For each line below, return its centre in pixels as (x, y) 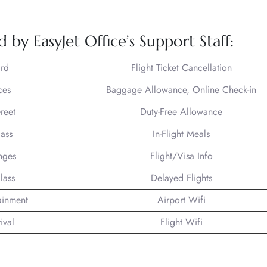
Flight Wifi (181, 222)
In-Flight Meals (181, 133)
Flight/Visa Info (181, 156)
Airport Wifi (181, 200)
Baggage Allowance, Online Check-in (181, 89)
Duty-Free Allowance (181, 111)
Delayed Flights (181, 178)
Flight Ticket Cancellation (181, 67)
